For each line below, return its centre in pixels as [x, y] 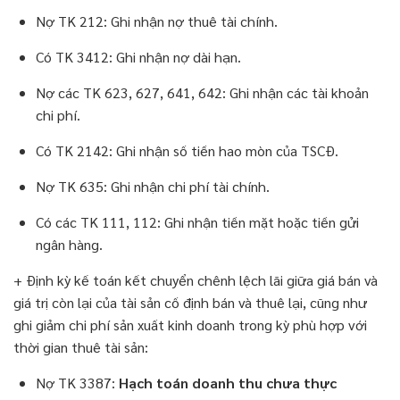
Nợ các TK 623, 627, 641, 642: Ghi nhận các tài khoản [202, 93]
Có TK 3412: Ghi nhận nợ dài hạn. [138, 57]
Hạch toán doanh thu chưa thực [228, 383]
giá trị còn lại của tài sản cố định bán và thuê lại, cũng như [190, 303]
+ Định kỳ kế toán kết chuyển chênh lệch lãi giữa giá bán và [196, 280]
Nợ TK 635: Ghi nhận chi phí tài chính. [153, 187]
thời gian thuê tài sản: [81, 347]
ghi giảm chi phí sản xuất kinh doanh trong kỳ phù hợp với [190, 325]
